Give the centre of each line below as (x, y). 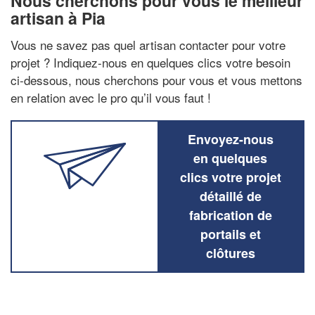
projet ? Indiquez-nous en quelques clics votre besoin (150, 62)
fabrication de (230, 215)
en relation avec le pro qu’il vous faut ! (111, 97)
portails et (230, 234)
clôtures (230, 253)
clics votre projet (230, 177)
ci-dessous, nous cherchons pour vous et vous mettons (156, 79)
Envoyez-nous (230, 139)
